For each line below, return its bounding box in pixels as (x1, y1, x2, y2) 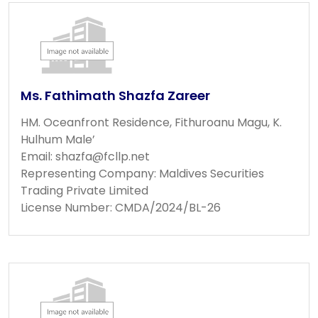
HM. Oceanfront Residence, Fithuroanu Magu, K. (21, 114, 282, 131)
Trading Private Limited (21, 182, 148, 199)
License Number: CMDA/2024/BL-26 (21, 199, 221, 216)
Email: (21, 148, 55, 165)
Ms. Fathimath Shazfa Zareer (21, 86, 210, 104)
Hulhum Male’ (21, 131, 95, 148)
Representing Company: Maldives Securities (21, 165, 264, 182)
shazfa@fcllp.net (55, 148, 150, 165)
